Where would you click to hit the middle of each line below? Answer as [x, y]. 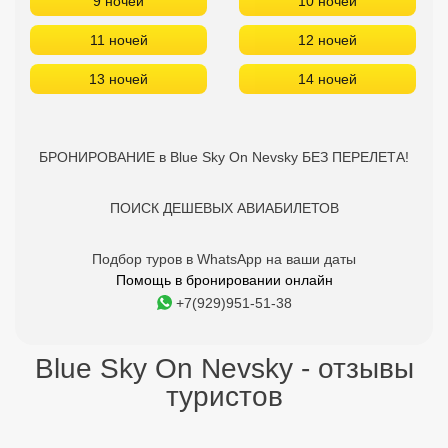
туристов [224, 396]
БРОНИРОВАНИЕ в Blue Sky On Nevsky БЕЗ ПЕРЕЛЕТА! [224, 157]
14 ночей [327, 79]
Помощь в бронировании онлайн [224, 280]
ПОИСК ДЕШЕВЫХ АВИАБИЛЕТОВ [224, 208]
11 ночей [118, 40]
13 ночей [118, 79]
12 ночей [327, 40]
